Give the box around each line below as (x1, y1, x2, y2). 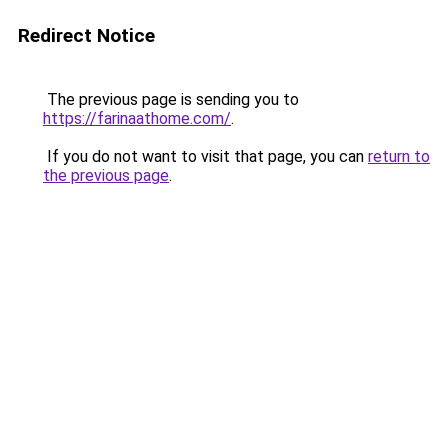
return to (368, 147, 430, 166)
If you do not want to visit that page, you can (43, 147, 368, 166)
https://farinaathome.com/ (43, 109, 231, 128)
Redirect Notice (18, 24, 155, 47)
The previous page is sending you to (43, 90, 299, 109)
